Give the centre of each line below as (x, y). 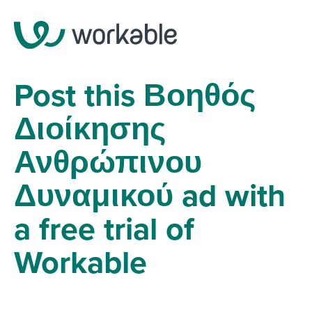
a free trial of (104, 229)
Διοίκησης (90, 129)
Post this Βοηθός (135, 96)
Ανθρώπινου (108, 163)
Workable (80, 263)
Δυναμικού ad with (150, 196)
